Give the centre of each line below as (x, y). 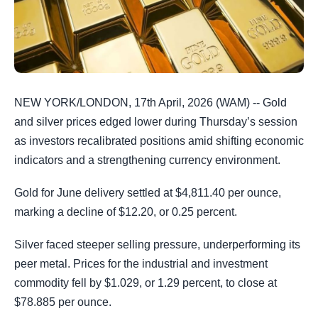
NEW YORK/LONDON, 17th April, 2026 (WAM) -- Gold (150, 103)
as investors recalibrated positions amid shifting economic (159, 141)
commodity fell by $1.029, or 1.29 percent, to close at (146, 283)
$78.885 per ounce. (63, 302)
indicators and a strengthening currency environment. (147, 160)
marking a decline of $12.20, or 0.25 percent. (126, 212)
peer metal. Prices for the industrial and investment (141, 264)
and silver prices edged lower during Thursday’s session (156, 122)
